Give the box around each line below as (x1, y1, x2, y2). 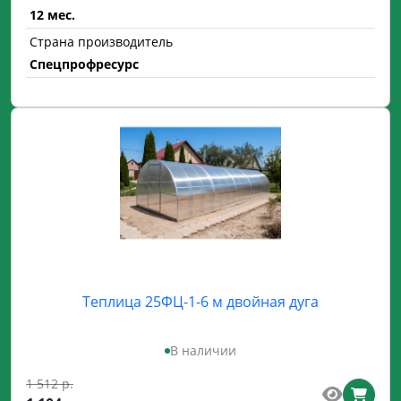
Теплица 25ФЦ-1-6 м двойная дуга (82, 292, 319, 311)
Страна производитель (30, 33, 173, 50)
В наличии (170, 342, 236, 359)
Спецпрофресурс (30, 55, 139, 73)
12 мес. (30, 6, 75, 23)
